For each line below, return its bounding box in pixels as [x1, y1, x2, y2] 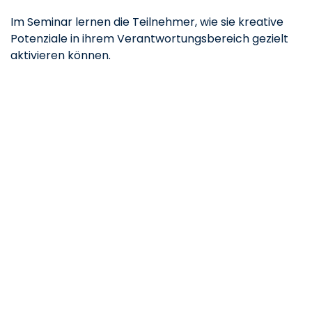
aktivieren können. [10, 47, 111, 64]
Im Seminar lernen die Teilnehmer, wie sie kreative [10, 14, 283, 31]
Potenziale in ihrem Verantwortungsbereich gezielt [10, 31, 288, 47]
